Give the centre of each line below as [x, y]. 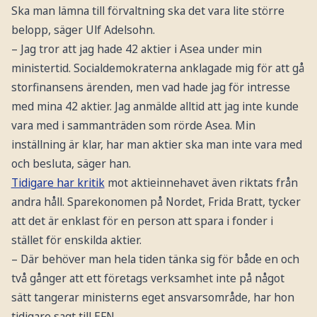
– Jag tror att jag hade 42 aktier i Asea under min [136, 48]
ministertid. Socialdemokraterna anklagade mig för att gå [157, 68]
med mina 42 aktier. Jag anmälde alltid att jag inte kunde [155, 106]
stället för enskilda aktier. [76, 240]
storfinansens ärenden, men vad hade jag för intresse [150, 87]
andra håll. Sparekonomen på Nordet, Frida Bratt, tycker [156, 201]
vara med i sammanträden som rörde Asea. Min [133, 125]
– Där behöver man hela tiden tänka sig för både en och [155, 259]
